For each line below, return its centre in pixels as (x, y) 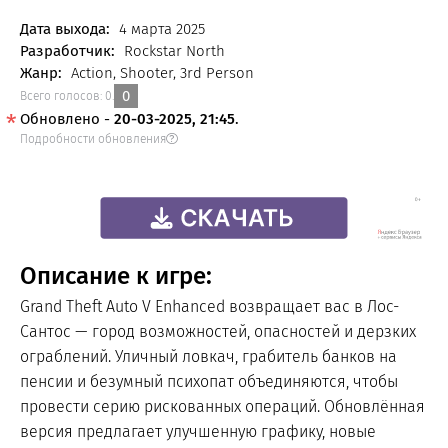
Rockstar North (172, 51)
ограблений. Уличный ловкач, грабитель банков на (208, 356)
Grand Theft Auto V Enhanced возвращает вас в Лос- (209, 306)
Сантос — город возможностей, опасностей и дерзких (218, 331)
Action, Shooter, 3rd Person (160, 73)
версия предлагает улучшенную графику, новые (198, 431)
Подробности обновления (93, 139)
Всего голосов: (62, 96)
